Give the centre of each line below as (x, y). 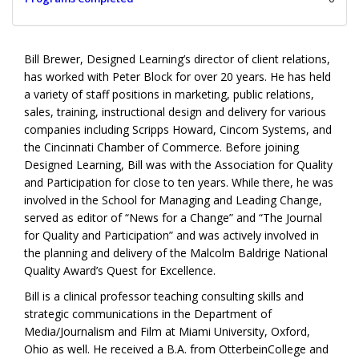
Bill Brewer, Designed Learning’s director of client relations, (177, 59)
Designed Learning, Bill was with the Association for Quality (178, 165)
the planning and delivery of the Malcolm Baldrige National (176, 253)
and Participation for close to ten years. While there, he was (179, 183)
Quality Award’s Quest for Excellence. (120, 271)
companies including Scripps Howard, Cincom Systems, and (178, 130)
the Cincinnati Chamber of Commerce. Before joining (161, 147)
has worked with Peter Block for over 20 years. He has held (177, 77)
